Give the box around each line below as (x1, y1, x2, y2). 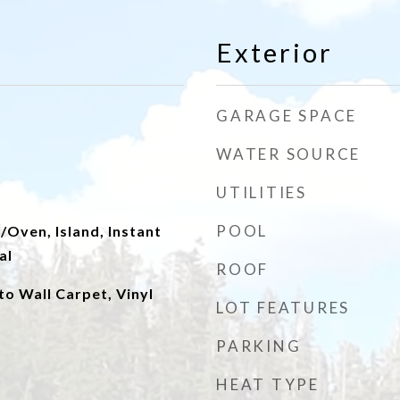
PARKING (216, 337, 302, 355)
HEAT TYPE (216, 375, 320, 394)
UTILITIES (216, 183, 307, 202)
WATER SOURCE (216, 145, 361, 163)
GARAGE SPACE (216, 106, 357, 125)
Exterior (216, 37, 333, 68)
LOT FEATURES (216, 298, 350, 317)
